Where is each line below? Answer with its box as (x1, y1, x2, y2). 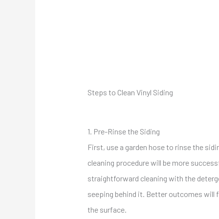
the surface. (87, 205, 127, 215)
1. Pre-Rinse (87, 127, 128, 136)
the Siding (127, 127, 160, 136)
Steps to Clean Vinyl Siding (87, 88, 173, 97)
